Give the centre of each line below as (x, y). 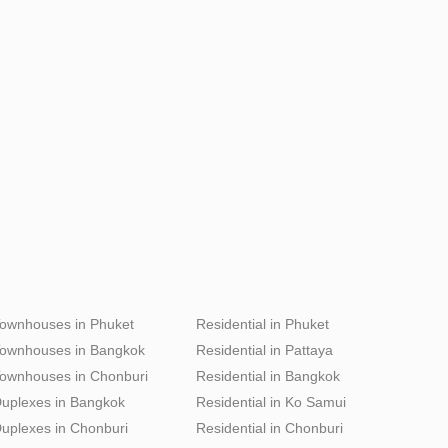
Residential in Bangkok (268, 375)
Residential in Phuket (262, 323)
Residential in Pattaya (264, 349)
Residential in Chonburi (269, 427)
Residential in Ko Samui (271, 401)
